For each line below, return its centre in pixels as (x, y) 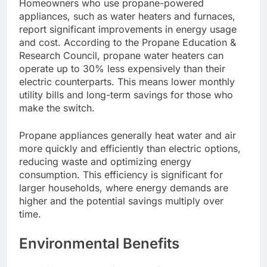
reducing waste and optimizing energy (105, 161)
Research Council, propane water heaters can (121, 55)
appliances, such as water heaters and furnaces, (127, 16)
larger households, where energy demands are (124, 187)
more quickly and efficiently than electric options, (130, 148)
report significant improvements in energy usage (128, 29)
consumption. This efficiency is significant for (121, 174)
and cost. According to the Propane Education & (128, 42)
